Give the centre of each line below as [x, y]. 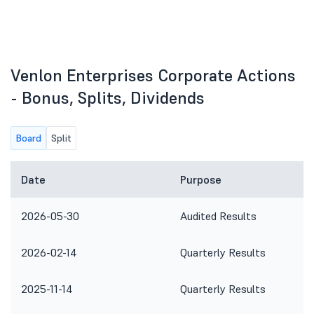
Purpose [201, 179]
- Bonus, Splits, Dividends [108, 98]
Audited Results [218, 216]
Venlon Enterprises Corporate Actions [153, 75]
